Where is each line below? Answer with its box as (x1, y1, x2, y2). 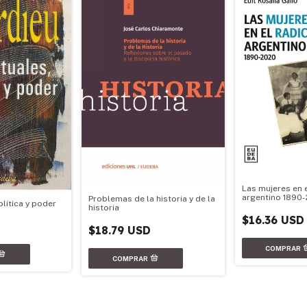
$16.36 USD (241, 212, 304, 227)
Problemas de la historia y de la (88, 194, 216, 204)
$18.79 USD (88, 223, 151, 238)
